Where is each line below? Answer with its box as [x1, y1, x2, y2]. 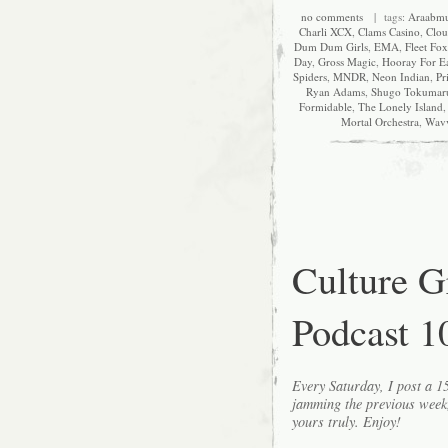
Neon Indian [372, 69, 430, 85]
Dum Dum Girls [293, 39, 368, 55]
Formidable [299, 99, 352, 115]
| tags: [362, 9, 408, 25]
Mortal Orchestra [340, 114, 419, 130]
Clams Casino [358, 24, 420, 40]
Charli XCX [299, 24, 352, 40]
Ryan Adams [306, 84, 365, 100]
